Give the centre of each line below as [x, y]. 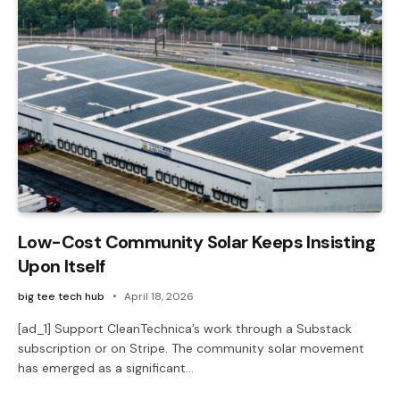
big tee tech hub [61, 296]
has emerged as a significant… [106, 367]
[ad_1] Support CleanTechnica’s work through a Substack [185, 328]
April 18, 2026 [159, 296]
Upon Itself [62, 266]
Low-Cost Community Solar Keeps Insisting [196, 242]
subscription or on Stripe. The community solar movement [191, 348]
